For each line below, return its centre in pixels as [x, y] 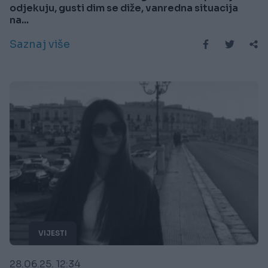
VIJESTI [53, 233]
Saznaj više [40, 44]
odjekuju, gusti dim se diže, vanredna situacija [124, 8]
